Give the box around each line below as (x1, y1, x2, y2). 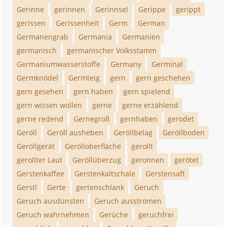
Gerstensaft (145, 169, 185, 178)
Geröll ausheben (47, 128, 104, 137)
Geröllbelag (113, 128, 153, 137)
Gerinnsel (95, 5, 129, 14)
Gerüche (99, 210, 129, 219)
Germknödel (17, 73, 59, 83)
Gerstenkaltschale (74, 169, 136, 178)
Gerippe (138, 5, 166, 14)
